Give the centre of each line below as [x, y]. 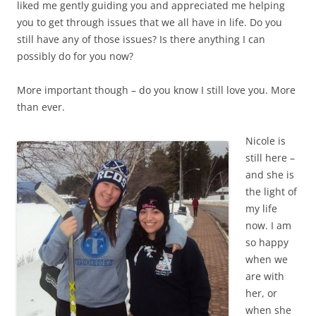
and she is [270, 175]
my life [261, 209]
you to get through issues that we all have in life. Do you [150, 23]
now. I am [268, 226]
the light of [271, 192]
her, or [261, 293]
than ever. [41, 107]
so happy [267, 243]
